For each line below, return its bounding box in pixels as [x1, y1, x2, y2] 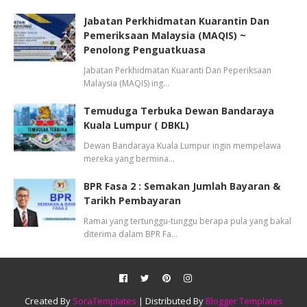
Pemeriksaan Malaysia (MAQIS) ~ [84, 29, 246, 42]
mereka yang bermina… [84, 153, 175, 164]
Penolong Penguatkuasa [84, 43, 206, 56]
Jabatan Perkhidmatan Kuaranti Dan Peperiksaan [84, 64, 271, 76]
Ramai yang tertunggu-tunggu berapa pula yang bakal [84, 215, 291, 227]
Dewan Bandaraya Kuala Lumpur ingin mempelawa [84, 140, 281, 151]
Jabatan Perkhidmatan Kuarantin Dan [84, 14, 269, 27]
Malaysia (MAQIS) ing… [84, 77, 169, 89]
